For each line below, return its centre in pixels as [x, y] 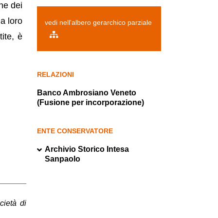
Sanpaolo [63, 159]
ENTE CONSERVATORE [75, 131]
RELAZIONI [55, 75]
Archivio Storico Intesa [87, 149]
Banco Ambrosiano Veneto [87, 93]
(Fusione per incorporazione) [91, 103]
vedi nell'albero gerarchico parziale [98, 23]
